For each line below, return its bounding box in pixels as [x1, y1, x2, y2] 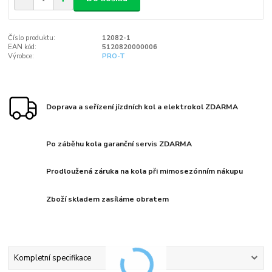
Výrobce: [8, 51, 35, 61]
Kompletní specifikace [13, 253, 91, 264]
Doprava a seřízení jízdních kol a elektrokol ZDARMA [46, 101, 239, 112]
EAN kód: [8, 42, 37, 52]
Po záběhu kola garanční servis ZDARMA [46, 138, 192, 149]
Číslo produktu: [8, 33, 56, 42]
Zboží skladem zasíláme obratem [46, 194, 169, 205]
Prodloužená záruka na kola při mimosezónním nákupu [46, 166, 243, 177]
